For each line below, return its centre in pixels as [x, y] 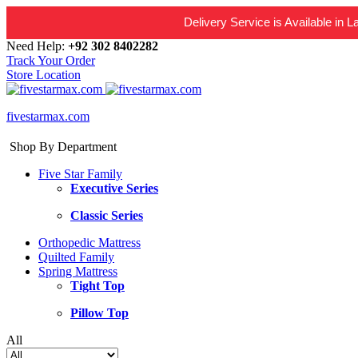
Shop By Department [63, 146]
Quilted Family [76, 257]
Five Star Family [80, 173]
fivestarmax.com [48, 116]
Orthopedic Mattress [89, 242]
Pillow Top [99, 312]
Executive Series [114, 188]
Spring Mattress [78, 271]
